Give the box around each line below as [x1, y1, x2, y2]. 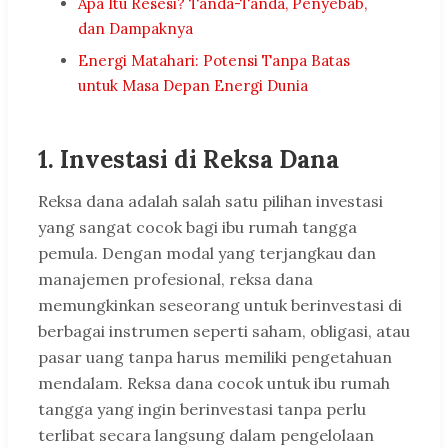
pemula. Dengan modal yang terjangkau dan [38, 243, 376, 264]
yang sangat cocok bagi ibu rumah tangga [38, 217, 357, 238]
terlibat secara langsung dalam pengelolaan [38, 425, 374, 446]
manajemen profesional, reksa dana [38, 269, 313, 290]
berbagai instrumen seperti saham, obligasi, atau [38, 321, 410, 342]
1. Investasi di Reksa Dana [38, 144, 339, 176]
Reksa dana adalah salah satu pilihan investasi [38, 191, 383, 212]
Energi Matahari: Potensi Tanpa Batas [78, 51, 350, 71]
